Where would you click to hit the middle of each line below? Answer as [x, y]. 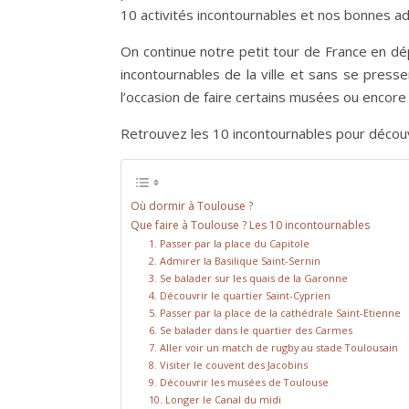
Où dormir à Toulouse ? [193, 206]
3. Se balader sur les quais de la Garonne [249, 278]
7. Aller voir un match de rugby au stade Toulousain [274, 348]
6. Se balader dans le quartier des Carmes [251, 330]
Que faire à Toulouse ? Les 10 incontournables [252, 225]
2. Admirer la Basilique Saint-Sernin [235, 261]
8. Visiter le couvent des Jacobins [229, 365]
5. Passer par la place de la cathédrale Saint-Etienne [275, 313]
